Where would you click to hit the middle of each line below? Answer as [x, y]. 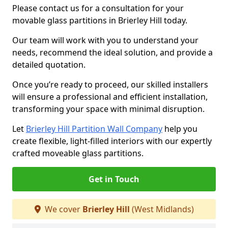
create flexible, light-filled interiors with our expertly [112, 141]
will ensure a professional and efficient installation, [110, 97]
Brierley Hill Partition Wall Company [94, 129]
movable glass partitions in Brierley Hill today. [101, 20]
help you [180, 129]
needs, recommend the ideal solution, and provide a [112, 52]
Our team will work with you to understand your [105, 40]
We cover [62, 209]
